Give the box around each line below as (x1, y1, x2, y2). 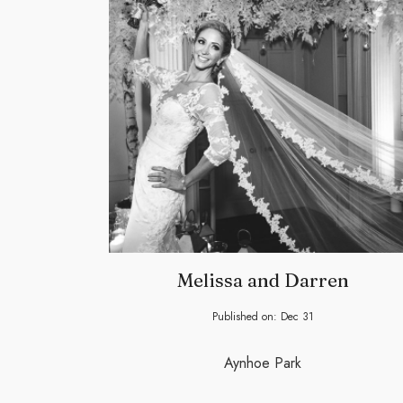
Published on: (211, 309, 281, 326)
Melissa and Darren (176, 268, 349, 292)
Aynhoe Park (224, 353, 301, 374)
